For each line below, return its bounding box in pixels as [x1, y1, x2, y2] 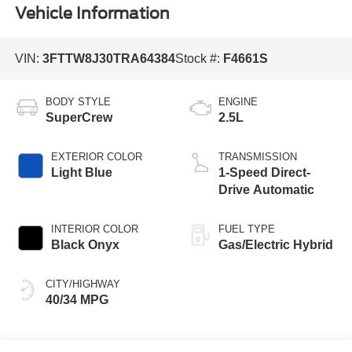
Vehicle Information [14, 4, 170, 24]
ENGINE [218, 96, 258, 108]
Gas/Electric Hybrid [218, 238, 333, 252]
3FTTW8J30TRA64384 [42, 51, 175, 65]
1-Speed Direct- [218, 166, 310, 180]
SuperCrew [45, 111, 112, 125]
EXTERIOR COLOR [50, 151, 142, 163]
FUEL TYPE [218, 223, 275, 236]
